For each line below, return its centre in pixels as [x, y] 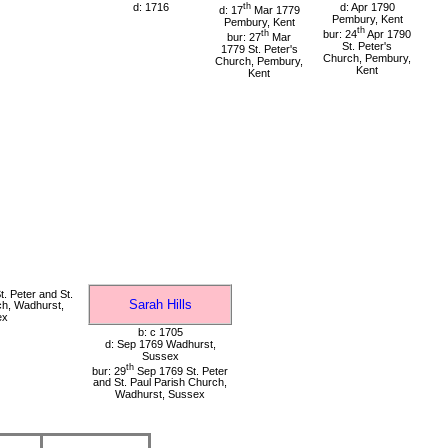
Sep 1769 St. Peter [181, 370]
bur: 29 [109, 370]
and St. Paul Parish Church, [160, 382]
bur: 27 [244, 36]
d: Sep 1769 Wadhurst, [160, 343]
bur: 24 [340, 34]
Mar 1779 [275, 10]
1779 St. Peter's [259, 48]
